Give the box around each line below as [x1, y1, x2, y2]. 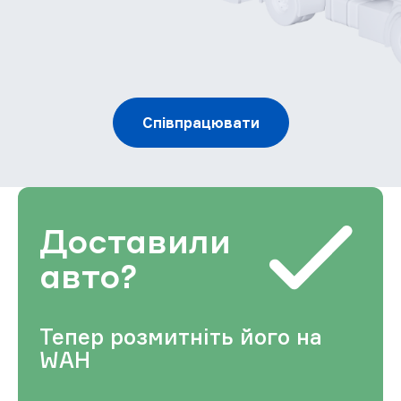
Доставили [39, 220, 231, 261]
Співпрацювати [141, 114, 260, 132]
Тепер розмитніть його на [39, 323, 322, 351]
